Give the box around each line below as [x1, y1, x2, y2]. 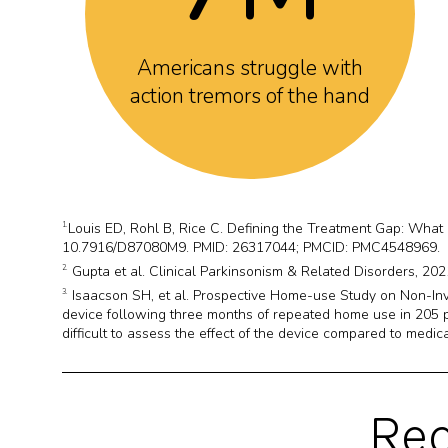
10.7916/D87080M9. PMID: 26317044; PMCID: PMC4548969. [62, 238, 440, 257]
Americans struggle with [137, 54, 364, 82]
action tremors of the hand [130, 82, 371, 110]
